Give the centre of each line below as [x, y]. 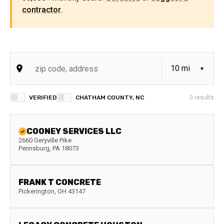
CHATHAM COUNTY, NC [110, 97]
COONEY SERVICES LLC [74, 131]
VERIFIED [43, 97]
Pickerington [36, 191]
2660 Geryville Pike [45, 140]
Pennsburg [34, 148]
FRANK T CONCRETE [60, 182]
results [203, 97]
